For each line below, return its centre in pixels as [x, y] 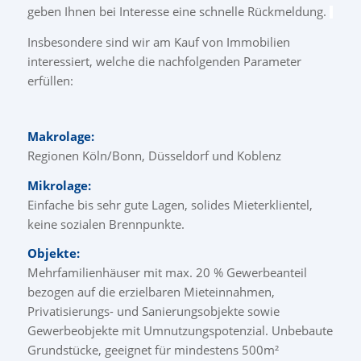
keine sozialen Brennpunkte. [106, 224]
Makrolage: [60, 137]
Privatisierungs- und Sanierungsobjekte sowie [153, 311]
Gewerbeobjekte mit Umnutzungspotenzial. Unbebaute [180, 331]
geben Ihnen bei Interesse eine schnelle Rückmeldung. [178, 12]
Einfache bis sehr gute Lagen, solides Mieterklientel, [170, 204]
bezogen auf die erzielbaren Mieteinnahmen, [151, 292]
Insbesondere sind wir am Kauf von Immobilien [158, 41]
